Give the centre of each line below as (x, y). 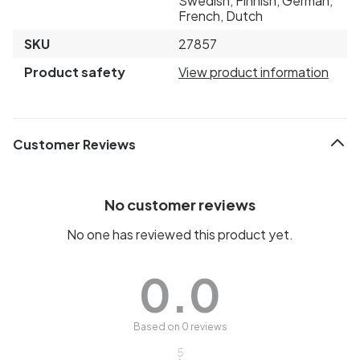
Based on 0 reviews (180, 326)
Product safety (75, 72)
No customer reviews (180, 204)
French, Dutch (221, 15)
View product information (254, 72)
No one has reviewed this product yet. (180, 234)
